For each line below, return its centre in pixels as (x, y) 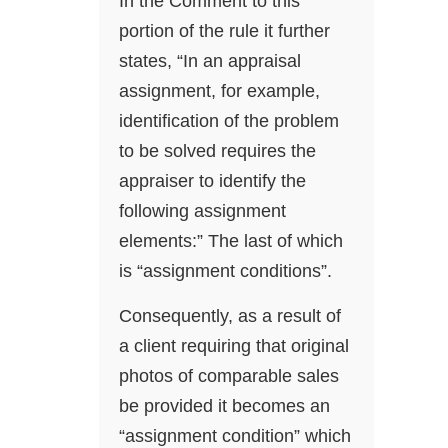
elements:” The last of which (231, 241)
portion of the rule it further (224, 31)
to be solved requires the (217, 151)
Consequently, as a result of (230, 316)
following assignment (202, 211)
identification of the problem (229, 121)
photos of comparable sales (229, 376)
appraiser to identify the (212, 181)
